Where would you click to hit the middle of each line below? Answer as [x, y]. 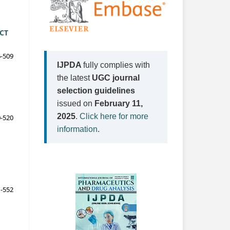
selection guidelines [96, 90]
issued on [76, 103]
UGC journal [116, 78]
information [77, 129]
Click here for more [114, 116]
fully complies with [117, 65]
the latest [74, 78]
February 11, [119, 103]
